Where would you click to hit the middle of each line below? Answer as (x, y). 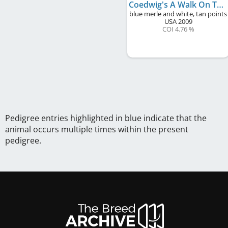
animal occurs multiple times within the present (97, 129)
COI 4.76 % (178, 29)
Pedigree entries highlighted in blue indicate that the (106, 118)
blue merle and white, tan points (178, 13)
